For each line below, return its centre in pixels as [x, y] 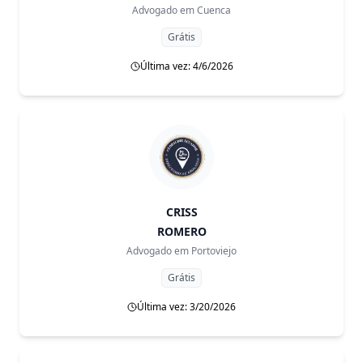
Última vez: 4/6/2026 [186, 66]
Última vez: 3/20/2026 [186, 307]
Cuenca [214, 10]
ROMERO [181, 231]
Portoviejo [214, 251]
